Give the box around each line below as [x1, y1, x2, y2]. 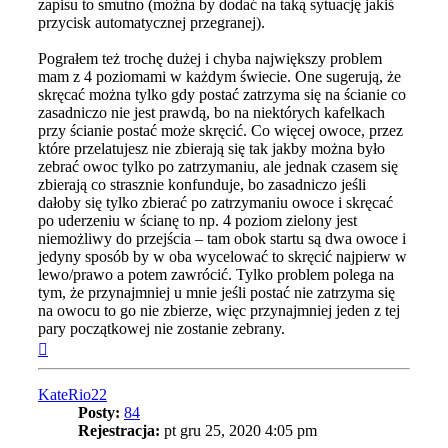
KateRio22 [38, 386, 107, 404]
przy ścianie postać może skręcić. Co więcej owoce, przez [38, 122, 403, 140]
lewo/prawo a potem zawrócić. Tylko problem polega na [38, 266, 394, 284]
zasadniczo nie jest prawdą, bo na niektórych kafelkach [38, 104, 385, 122]
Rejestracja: [78, 422, 160, 440]
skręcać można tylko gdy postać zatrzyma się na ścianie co [38, 86, 406, 104]
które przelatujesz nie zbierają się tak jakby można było [38, 140, 385, 158]
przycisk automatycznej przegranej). [38, 14, 265, 32]
